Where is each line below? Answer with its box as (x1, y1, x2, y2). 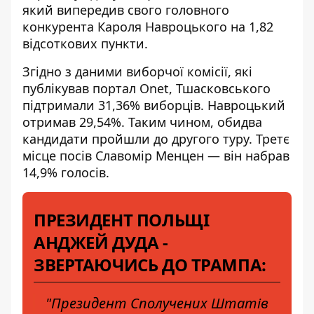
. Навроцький (200, 97, 285, 114)
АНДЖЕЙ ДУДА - (34, 231, 168, 254)
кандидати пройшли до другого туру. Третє (22, 130, 289, 147)
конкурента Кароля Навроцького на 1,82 (22, 18, 273, 35)
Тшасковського (176, 80, 271, 97)
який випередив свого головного (22, 1, 229, 18)
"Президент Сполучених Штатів (46, 294, 268, 313)
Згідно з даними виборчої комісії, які (22, 63, 252, 80)
